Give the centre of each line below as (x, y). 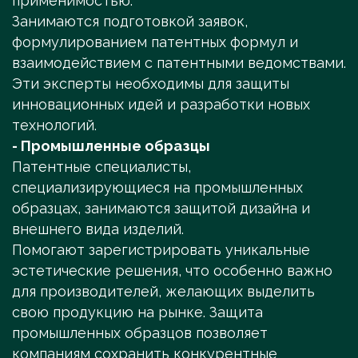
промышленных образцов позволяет (140, 333)
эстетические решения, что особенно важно (172, 271)
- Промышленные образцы (111, 146)
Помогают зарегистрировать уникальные (161, 250)
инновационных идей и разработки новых (161, 105)
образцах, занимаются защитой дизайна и (161, 209)
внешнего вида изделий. (100, 229)
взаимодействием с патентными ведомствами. (179, 63)
